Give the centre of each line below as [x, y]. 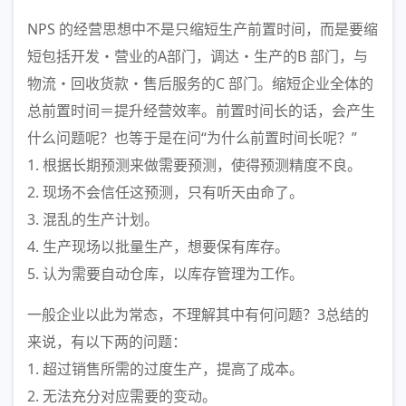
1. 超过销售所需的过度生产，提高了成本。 [165, 369]
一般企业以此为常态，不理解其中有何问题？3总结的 [198, 314]
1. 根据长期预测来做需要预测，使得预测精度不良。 [194, 165]
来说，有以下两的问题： [107, 342]
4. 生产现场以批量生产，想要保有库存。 [158, 246]
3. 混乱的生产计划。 [93, 219]
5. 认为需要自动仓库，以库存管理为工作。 [165, 274]
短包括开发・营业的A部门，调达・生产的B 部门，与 [198, 56]
